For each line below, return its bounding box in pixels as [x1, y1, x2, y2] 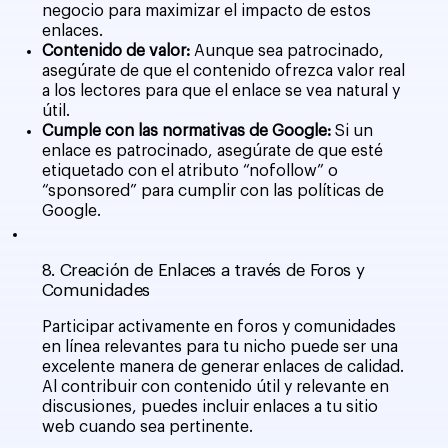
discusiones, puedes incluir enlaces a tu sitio [41, 398, 378, 415]
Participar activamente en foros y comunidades [41, 318, 396, 335]
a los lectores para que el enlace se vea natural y [41, 82, 400, 99]
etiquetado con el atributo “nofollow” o [41, 162, 338, 179]
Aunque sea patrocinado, [189, 42, 384, 59]
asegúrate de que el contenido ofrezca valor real [41, 62, 405, 79]
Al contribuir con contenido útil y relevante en [41, 378, 389, 395]
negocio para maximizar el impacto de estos [41, 2, 371, 19]
